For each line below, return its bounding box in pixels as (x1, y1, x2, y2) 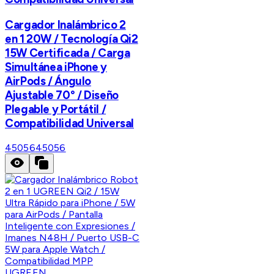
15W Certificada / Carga (5, 45, 130, 60)
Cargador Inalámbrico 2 (5, 17, 126, 32)
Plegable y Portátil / (5, 102, 106, 116)
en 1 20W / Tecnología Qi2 (5, 31, 138, 46)
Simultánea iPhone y (5, 59, 107, 74)
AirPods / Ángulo (5, 73, 92, 88)
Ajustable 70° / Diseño (5, 87, 119, 102)
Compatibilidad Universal (5, 116, 135, 130)
